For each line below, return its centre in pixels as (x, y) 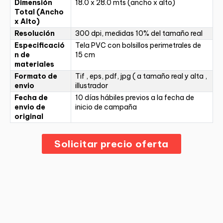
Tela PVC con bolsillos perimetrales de (138, 46)
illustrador (92, 86)
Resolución (35, 34)
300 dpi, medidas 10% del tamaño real (139, 34)
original (29, 117)
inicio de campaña (106, 107)
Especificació (40, 46)
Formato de (36, 76)
